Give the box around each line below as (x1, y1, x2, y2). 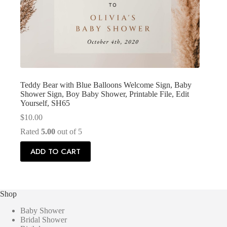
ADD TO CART (30, 146, 81, 158)
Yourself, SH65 (20, 99, 70, 108)
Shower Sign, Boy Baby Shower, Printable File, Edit (20, 90, 189, 99)
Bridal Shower (20, 215, 67, 224)
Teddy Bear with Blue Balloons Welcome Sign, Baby (20, 81, 192, 90)
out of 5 (55, 127, 82, 136)
